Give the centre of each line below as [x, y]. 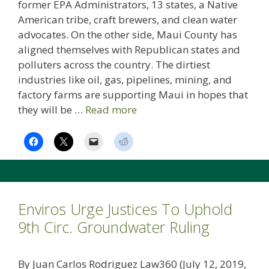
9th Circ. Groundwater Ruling [114, 227]
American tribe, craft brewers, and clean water [128, 19]
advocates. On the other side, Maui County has [128, 34]
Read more [111, 109]
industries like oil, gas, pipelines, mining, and [125, 79]
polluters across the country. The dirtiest [114, 64]
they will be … [52, 109]
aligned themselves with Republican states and [129, 49]
